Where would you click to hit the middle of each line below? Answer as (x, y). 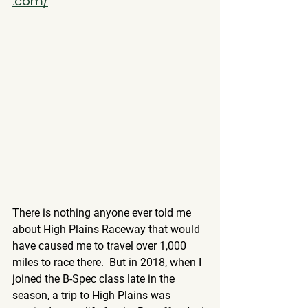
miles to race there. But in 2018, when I (108, 262)
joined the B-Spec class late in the (95, 279)
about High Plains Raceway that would (108, 229)
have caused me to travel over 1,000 (101, 246)
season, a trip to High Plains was (93, 295)
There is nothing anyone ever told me (103, 213)
